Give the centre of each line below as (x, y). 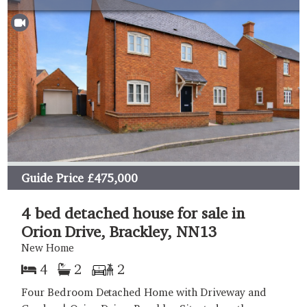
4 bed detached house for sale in (133, 213)
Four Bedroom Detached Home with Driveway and (144, 293)
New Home (48, 248)
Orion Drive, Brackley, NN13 (119, 232)
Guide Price (52, 177)
